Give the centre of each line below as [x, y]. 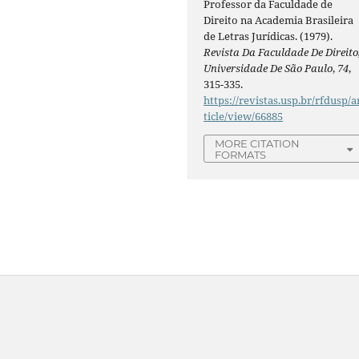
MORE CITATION [258, 143]
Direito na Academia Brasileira [279, 20]
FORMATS [241, 154]
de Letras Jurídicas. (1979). [268, 36]
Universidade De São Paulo [268, 68]
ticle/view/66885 [244, 116]
